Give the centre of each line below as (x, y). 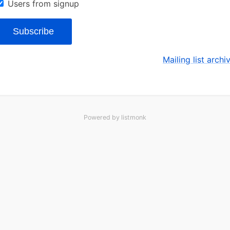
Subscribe (33, 31)
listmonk (134, 117)
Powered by (102, 117)
